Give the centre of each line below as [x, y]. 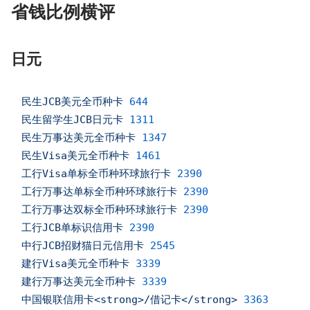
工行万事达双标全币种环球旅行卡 [100, 210]
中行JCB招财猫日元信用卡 [83, 246]
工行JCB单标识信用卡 [73, 228]
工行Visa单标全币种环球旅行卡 [97, 174]
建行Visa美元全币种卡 [76, 264]
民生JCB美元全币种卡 [73, 102]
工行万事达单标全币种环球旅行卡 [100, 192]
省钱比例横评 [63, 13]
